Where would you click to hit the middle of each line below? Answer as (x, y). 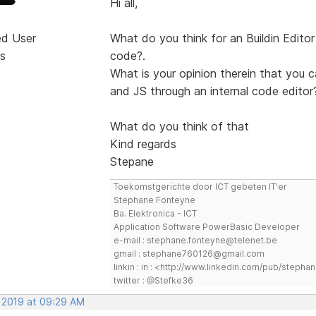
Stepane (132, 161)
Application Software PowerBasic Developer (206, 226)
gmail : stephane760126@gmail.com (189, 253)
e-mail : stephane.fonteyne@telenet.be (195, 240)
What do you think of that (179, 126)
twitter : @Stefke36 (153, 280)
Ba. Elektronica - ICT (155, 213)
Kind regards (143, 144)
